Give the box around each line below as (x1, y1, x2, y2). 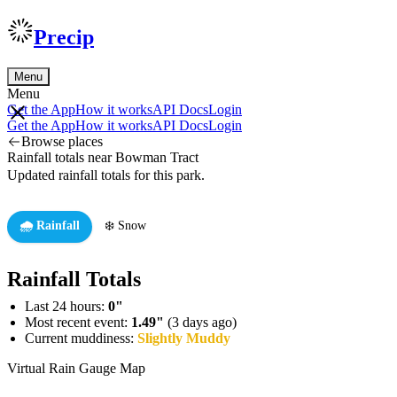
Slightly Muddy (137, 330, 230, 346)
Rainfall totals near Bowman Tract (7, 149, 198, 165)
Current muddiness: (25, 330, 137, 346)
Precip (34, 25, 94, 49)
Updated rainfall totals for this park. (7, 167, 205, 183)
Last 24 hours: (25, 298, 108, 314)
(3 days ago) (164, 314, 237, 330)
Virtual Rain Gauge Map (7, 360, 145, 376)
